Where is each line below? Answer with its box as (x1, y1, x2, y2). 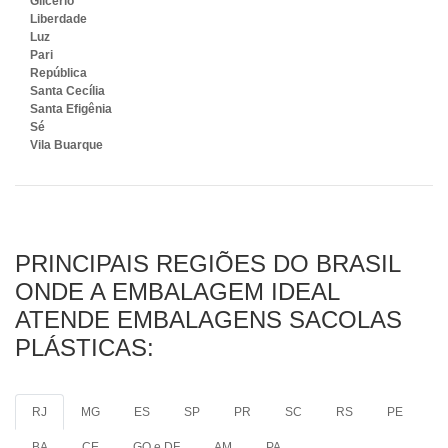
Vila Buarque (30, 138, 103, 152)
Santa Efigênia (30, 102, 112, 116)
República (30, 66, 87, 80)
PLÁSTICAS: (15, 334, 154, 361)
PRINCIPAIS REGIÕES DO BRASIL (15, 250, 400, 277)
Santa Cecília (30, 84, 105, 98)
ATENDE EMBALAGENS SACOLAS (15, 306, 402, 333)
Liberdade (30, 12, 87, 26)
